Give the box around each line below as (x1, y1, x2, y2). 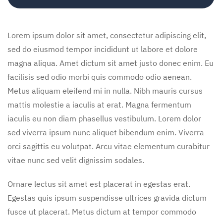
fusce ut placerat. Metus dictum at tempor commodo (7, 206, 196, 217)
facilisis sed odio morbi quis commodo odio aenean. (7, 71, 192, 82)
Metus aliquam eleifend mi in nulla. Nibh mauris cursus (7, 85, 203, 96)
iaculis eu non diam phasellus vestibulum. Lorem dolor (7, 113, 201, 123)
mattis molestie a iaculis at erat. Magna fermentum (7, 99, 191, 110)
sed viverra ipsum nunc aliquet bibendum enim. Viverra (7, 127, 204, 137)
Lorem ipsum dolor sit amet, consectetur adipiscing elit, (7, 30, 206, 40)
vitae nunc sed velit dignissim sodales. (7, 155, 144, 165)
